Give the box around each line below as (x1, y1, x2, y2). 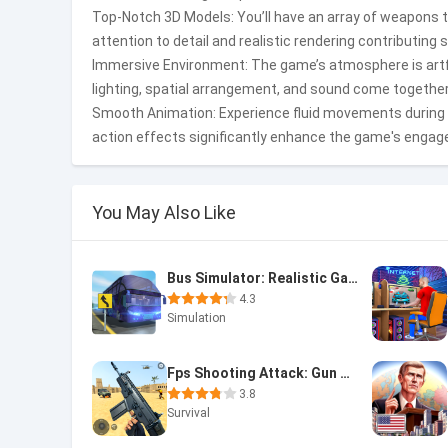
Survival (167, 406, 210, 420)
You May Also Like (92, 202, 236, 223)
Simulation (167, 311, 226, 325)
